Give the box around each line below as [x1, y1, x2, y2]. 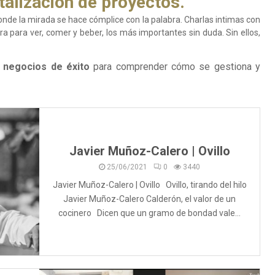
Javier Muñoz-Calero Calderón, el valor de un [63, 193, 236, 204]
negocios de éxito [3, 61, 90, 73]
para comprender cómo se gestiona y [89, 61, 261, 73]
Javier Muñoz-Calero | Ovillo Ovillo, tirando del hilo [52, 179, 247, 190]
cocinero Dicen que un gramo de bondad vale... [58, 207, 241, 218]
